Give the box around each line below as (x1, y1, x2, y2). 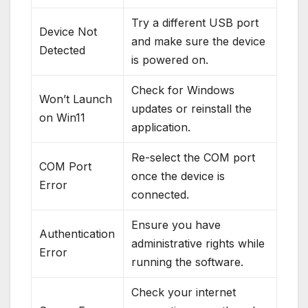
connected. (131, 187, 190, 201)
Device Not (39, 24, 98, 38)
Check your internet (131, 285, 236, 299)
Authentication (39, 226, 115, 241)
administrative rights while (131, 236, 265, 250)
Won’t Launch (39, 91, 113, 106)
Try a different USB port (131, 15, 259, 30)
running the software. (131, 254, 244, 269)
